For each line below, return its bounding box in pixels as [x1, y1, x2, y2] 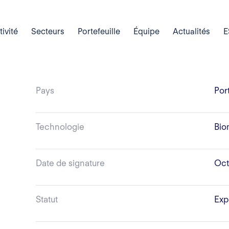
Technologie [35, 122, 84, 132]
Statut [35, 194, 58, 205]
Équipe [133, 26, 159, 36]
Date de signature [35, 158, 105, 169]
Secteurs [31, 26, 64, 36]
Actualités [172, 26, 210, 36]
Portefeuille [77, 26, 120, 36]
